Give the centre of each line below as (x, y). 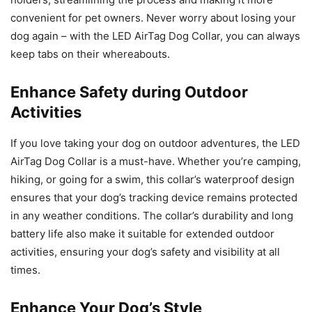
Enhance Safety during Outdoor (129, 92)
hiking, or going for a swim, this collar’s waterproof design (153, 179)
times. (25, 270)
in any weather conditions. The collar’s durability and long (152, 215)
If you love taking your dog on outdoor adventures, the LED (155, 143)
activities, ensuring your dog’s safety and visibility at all (145, 251)
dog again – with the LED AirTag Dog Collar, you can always (155, 36)
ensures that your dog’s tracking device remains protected (154, 197)
